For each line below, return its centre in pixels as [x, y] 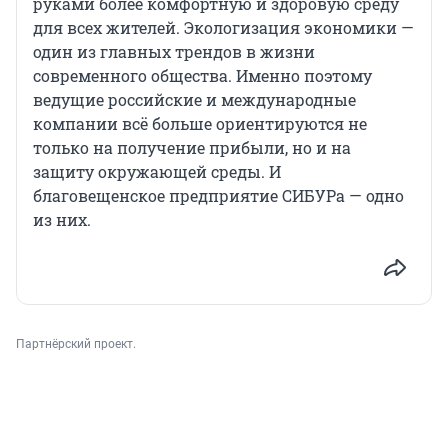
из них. [62, 219]
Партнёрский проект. [76, 343]
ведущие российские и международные [194, 99]
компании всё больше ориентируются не [200, 123]
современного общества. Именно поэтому [202, 75]
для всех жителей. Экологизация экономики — [223, 27]
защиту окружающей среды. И [157, 171]
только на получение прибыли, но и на [192, 147]
